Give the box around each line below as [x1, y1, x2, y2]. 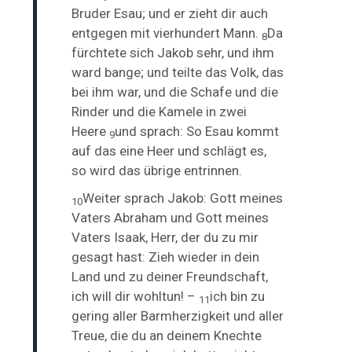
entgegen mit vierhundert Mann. [71, 24, 262, 41]
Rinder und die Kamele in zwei [71, 103, 247, 119]
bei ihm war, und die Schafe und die [71, 83, 279, 100]
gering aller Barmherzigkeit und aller [71, 307, 284, 324]
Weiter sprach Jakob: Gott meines [82, 189, 284, 206]
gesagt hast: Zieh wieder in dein [71, 248, 260, 265]
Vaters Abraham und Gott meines [71, 209, 269, 225]
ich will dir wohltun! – [71, 288, 200, 304]
